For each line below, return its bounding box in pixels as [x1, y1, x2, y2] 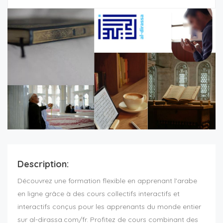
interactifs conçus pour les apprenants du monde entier [17, 202, 201, 212]
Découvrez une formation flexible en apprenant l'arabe [17, 176, 197, 186]
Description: [17, 158, 69, 170]
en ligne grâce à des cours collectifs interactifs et [17, 189, 180, 199]
